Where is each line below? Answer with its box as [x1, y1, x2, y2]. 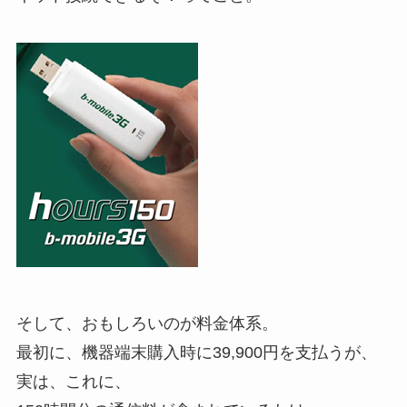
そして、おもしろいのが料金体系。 [15, 313, 278, 333]
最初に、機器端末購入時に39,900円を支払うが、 [15, 342, 377, 362]
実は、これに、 [15, 372, 131, 391]
